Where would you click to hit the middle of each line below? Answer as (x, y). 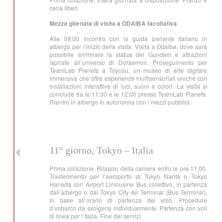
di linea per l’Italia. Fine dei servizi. (97, 216)
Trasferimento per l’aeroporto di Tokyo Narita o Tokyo (128, 176)
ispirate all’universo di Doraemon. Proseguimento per (128, 62)
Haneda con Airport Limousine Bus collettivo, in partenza (128, 184)
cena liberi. (65, 8)
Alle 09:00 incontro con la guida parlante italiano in (128, 38)
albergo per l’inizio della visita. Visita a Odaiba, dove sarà (128, 46)
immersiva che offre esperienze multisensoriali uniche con (128, 78)
